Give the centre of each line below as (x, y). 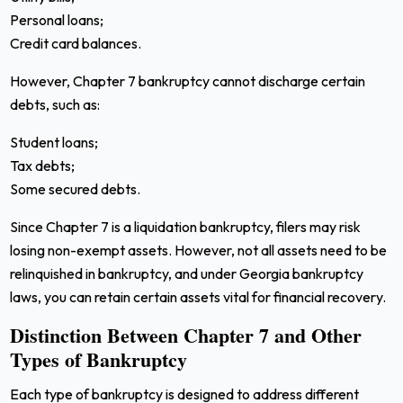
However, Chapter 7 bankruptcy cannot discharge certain (188, 81)
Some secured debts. (76, 188)
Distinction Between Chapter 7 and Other (186, 335)
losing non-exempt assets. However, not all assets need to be (199, 250)
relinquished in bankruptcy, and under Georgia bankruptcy (187, 273)
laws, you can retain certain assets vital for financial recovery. (198, 296)
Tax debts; (43, 165)
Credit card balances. (76, 43)
